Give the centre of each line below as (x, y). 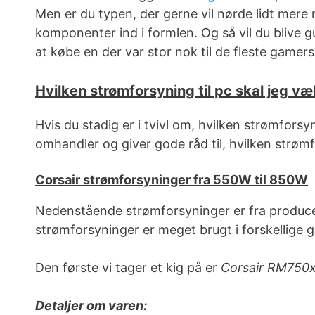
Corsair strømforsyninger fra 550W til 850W (172, 180)
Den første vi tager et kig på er (128, 268)
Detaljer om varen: (91, 306)
